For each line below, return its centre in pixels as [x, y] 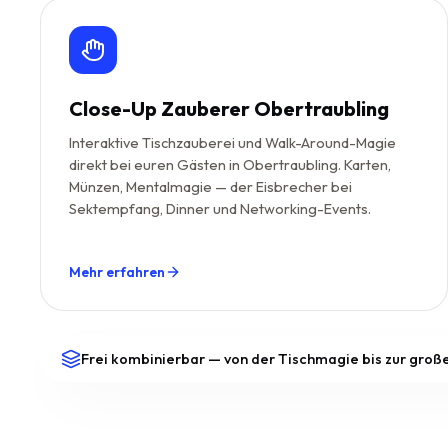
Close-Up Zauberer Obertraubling [229, 108]
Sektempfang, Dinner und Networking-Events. [220, 208]
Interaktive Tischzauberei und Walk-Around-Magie [232, 142]
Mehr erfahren [117, 272]
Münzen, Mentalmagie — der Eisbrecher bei [210, 186]
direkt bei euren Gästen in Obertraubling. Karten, [230, 164]
